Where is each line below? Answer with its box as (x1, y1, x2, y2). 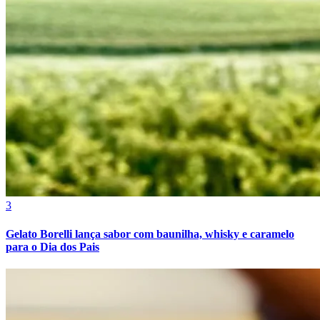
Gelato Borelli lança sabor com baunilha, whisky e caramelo (6, 227, 294, 240)
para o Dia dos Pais (6, 240, 99, 253)
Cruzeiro (6, 4, 45, 16)
